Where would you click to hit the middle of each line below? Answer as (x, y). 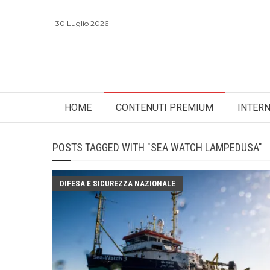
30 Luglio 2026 (82, 23)
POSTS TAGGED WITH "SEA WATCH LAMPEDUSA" (157, 147)
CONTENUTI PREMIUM (165, 108)
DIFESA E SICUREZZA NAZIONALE (118, 184)
